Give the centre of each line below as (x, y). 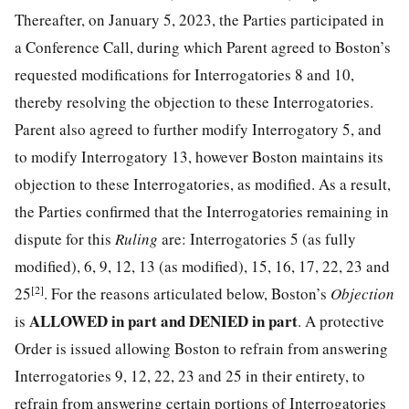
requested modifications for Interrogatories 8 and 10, (184, 74)
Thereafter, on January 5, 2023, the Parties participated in (199, 19)
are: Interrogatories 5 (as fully (259, 238)
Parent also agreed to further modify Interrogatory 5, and (198, 129)
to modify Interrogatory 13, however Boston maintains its (199, 156)
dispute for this (65, 238)
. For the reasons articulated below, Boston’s (187, 293)
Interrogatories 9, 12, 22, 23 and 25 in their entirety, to (190, 375)
